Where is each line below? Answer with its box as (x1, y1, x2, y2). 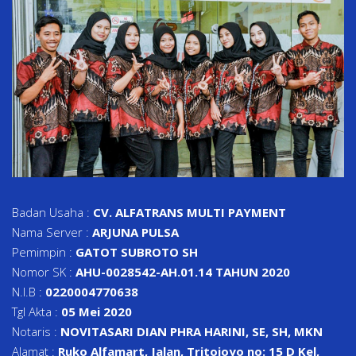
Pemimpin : (12, 243, 75, 260)
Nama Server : (12, 223, 92, 240)
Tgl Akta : (12, 303, 61, 319)
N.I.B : (12, 283, 45, 300)
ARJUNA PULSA (92, 223, 179, 240)
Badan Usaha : (12, 203, 93, 220)
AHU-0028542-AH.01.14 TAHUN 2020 (72, 263, 290, 280)
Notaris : (12, 323, 60, 339)
